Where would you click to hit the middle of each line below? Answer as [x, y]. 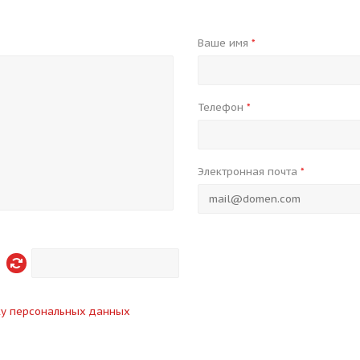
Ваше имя [224, 43]
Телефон [222, 107]
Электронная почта [249, 172]
